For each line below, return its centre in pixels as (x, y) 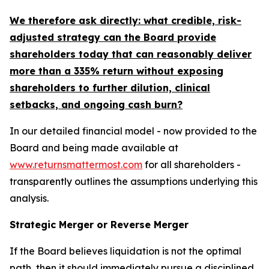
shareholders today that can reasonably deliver (131, 54)
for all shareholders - (192, 165)
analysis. (29, 198)
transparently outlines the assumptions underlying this (134, 182)
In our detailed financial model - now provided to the (133, 131)
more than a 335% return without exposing (116, 71)
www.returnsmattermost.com (76, 165)
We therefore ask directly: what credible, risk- (125, 21)
